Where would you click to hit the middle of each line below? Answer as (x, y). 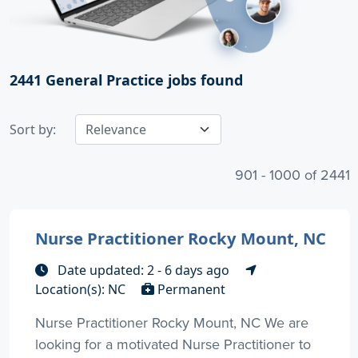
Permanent (190, 290)
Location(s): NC (82, 290)
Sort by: (33, 130)
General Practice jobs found (142, 80)
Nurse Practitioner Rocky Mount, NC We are (172, 323)
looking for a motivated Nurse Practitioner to (173, 344)
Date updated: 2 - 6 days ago (143, 270)
